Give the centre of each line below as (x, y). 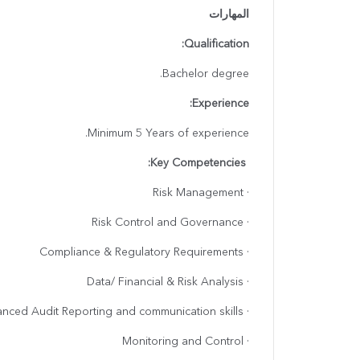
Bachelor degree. (206, 74)
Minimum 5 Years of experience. (168, 134)
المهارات (229, 15)
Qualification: (217, 45)
